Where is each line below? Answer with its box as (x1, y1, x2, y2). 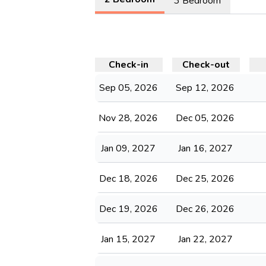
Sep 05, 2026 (99, 81, 158, 94)
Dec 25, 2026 (176, 172, 235, 185)
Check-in (109, 58, 149, 71)
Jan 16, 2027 (178, 142, 233, 155)
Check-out (182, 58, 230, 71)
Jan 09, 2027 (101, 142, 156, 155)
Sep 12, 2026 (176, 81, 235, 94)
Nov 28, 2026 (99, 112, 159, 125)
